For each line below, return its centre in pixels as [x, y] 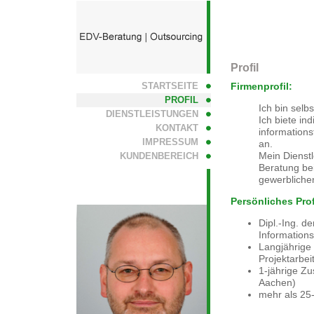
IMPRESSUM [168, 142]
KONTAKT [174, 128]
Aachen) [277, 282]
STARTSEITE [167, 86]
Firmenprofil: [261, 86]
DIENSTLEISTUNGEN [149, 114]
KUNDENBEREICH [156, 156]
